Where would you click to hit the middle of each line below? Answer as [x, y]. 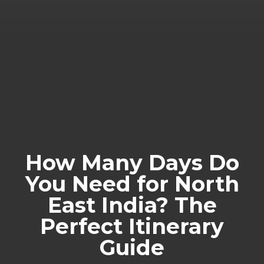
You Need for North [132, 184]
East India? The [132, 205]
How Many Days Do [132, 163]
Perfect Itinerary [132, 227]
